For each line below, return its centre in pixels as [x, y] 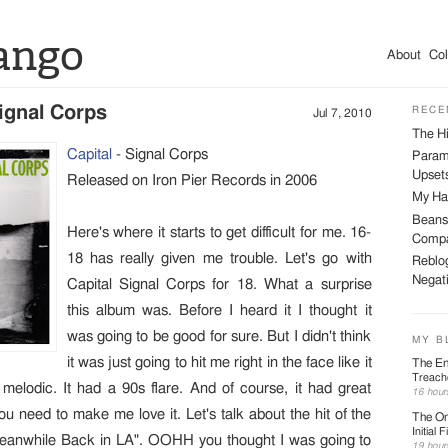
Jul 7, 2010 [342, 113]
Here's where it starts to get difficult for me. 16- [219, 232]
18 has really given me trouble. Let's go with [219, 258]
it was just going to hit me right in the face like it [219, 362]
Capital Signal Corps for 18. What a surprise [219, 284]
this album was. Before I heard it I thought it [219, 310]
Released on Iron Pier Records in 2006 [191, 180]
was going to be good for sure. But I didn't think [219, 336]
